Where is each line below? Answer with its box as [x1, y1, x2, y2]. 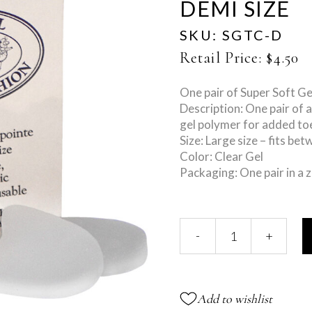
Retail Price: [180, 49, 263, 67]
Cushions [179, 266, 227, 281]
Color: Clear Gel [180, 149, 263, 164]
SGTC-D [222, 26, 283, 43]
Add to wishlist [197, 290, 272, 306]
